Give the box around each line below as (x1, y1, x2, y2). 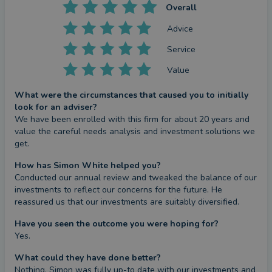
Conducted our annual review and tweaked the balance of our (15, 172, 257, 183)
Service (167, 43, 196, 55)
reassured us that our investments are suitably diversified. (15, 196, 239, 208)
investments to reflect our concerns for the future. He (15, 184, 222, 195)
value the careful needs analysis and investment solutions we (15, 126, 255, 137)
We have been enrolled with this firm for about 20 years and (15, 114, 250, 125)
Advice (167, 22, 194, 35)
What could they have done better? (15, 252, 161, 263)
